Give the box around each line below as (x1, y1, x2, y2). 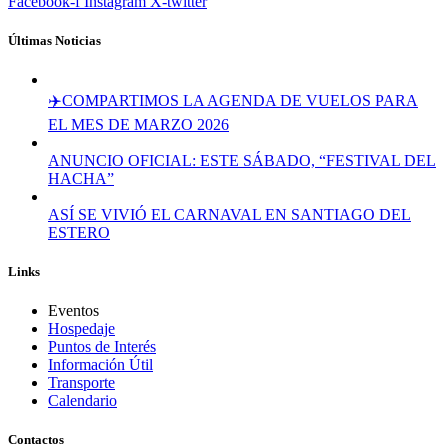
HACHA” (48, 169, 114, 187)
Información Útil (48, 356, 153, 374)
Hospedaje (48, 320, 115, 338)
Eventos (48, 302, 99, 320)
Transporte (48, 374, 115, 392)
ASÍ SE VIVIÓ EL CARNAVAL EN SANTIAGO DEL (48, 205, 411, 223)
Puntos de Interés (48, 338, 156, 356)
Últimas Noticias (8, 32, 101, 48)
